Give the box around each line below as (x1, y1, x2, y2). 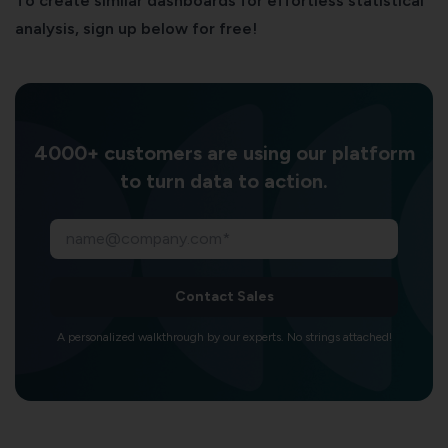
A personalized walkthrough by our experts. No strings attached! (56, 329, 392, 344)
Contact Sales (174, 287, 274, 305)
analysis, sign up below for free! (15, 18, 257, 38)
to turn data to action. (120, 168, 328, 193)
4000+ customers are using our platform (33, 140, 415, 165)
